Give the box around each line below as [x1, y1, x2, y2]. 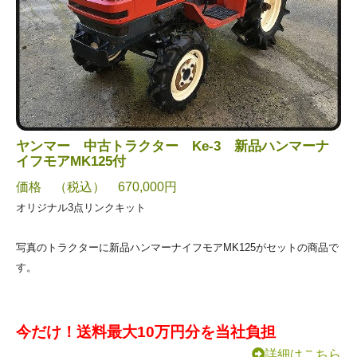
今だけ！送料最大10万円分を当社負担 [16, 323, 276, 340]
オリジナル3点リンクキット [16, 201, 146, 214]
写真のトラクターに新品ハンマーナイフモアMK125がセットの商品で [16, 241, 339, 253]
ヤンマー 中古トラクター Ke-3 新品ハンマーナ [16, 138, 329, 154]
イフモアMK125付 [16, 153, 126, 169]
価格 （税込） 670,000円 [16, 179, 177, 194]
